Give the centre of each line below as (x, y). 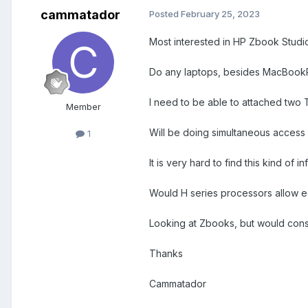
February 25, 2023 (220, 14)
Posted (165, 14)
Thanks (166, 254)
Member (83, 107)
